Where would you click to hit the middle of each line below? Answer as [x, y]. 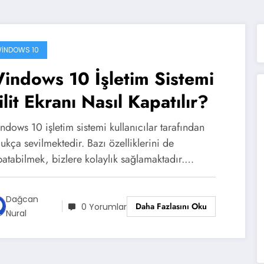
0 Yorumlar [104, 207]
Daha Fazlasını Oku [171, 206]
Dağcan [22, 199]
